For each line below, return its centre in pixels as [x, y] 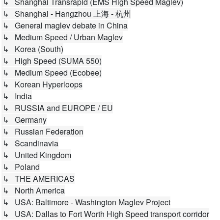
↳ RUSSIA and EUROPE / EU [58, 108]
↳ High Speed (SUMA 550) [52, 61]
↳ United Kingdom [37, 155]
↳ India [17, 96]
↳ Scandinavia [30, 143]
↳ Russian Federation [43, 131]
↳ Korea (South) [33, 49]
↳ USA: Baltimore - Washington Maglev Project [86, 202]
